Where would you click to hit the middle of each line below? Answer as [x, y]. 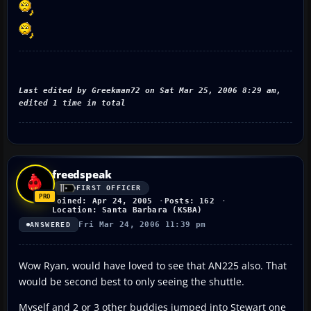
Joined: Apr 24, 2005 [102, 201]
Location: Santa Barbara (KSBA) [127, 210]
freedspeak [82, 174]
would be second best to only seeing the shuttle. [132, 281]
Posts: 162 [189, 201]
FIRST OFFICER [109, 188]
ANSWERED [51, 224]
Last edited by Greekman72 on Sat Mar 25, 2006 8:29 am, [150, 90]
